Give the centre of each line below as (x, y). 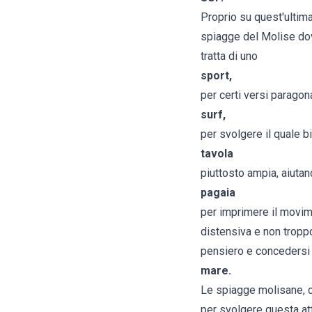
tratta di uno (229, 56)
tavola (217, 154)
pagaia (218, 193)
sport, (216, 76)
